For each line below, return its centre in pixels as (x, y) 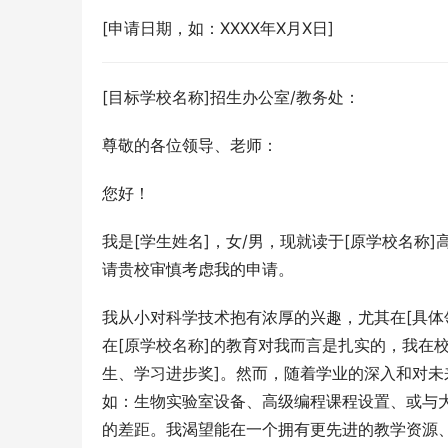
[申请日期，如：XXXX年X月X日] (218, 28)
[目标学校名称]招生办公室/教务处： (231, 97)
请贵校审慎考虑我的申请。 (198, 269)
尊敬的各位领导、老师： (190, 145)
